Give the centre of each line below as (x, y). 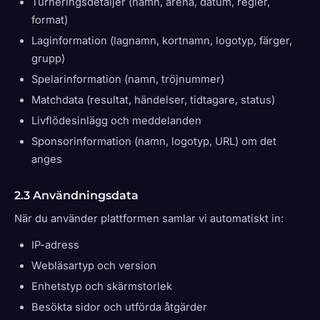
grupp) (48, 59)
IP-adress (55, 245)
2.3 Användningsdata (76, 195)
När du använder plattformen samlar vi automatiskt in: (149, 219)
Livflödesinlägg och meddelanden (116, 121)
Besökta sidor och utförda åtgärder (119, 307)
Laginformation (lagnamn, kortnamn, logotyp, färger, (162, 41)
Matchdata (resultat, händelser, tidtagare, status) (153, 100)
